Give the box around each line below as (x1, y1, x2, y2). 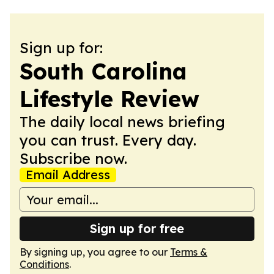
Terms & (170, 246, 207, 258)
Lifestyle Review (20, 85, 199, 113)
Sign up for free (90, 221, 184, 236)
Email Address (26, 167, 110, 182)
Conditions (20, 258, 69, 270)
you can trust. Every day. (20, 131, 196, 149)
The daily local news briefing (20, 113, 225, 131)
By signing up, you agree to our (20, 246, 170, 258)
